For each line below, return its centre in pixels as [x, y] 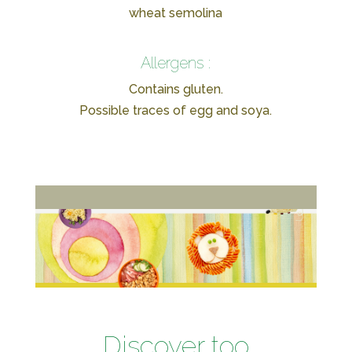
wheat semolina [176, 13]
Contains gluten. [176, 89]
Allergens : [176, 62]
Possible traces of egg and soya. [176, 110]
